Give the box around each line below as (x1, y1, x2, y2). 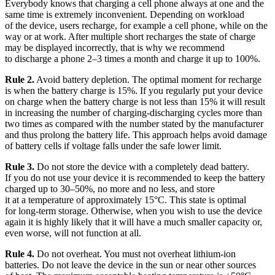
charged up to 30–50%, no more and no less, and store (5, 183, 215, 194)
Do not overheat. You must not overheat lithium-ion (34, 248, 236, 259)
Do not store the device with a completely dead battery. (34, 161, 249, 172)
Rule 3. (5, 161, 34, 172)
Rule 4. (5, 248, 34, 259)
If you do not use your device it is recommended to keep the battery (5, 172, 265, 183)
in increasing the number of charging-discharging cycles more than (5, 107, 262, 118)
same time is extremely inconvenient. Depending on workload (5, 9, 244, 20)
